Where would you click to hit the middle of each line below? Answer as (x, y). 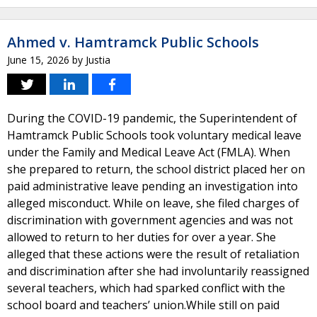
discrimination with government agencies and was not (150, 220)
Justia (98, 60)
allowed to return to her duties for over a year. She (142, 237)
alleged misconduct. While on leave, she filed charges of (153, 203)
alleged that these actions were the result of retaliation (153, 254)
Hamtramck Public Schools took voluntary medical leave (154, 135)
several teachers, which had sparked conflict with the (146, 288)
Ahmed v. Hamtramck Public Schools (133, 42)
